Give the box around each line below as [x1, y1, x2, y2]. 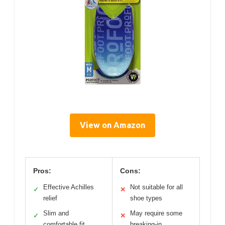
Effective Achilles [43, 183, 94, 191]
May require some [130, 209, 182, 217]
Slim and [43, 209, 69, 217]
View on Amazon [80, 120, 145, 130]
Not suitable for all [130, 183, 183, 191]
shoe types [130, 194, 162, 202]
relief [43, 194, 57, 202]
